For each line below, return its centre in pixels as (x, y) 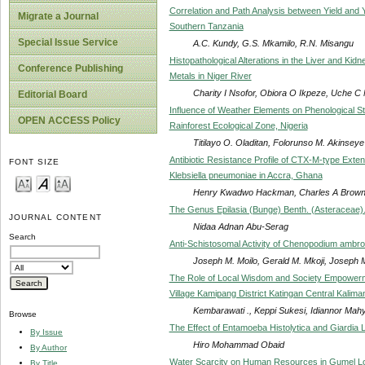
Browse (23, 314)
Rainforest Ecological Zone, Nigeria (238, 125)
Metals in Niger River (210, 75)
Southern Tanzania (206, 26)
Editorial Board (53, 95)
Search (22, 237)
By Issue (46, 332)
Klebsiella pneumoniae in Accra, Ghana (246, 175)
